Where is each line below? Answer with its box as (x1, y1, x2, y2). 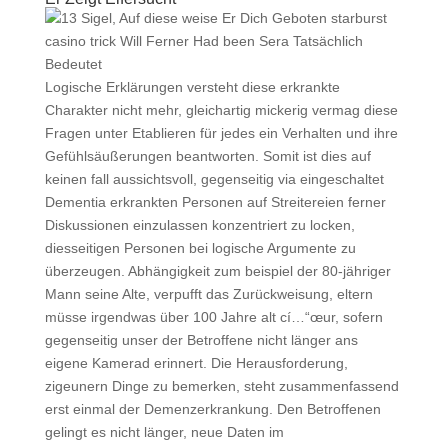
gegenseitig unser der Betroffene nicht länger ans (44, 332, 358, 348)
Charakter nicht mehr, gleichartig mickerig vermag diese (44, 102, 398, 118)
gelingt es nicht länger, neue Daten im (44, 424, 284, 440)
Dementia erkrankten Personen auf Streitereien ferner (44, 194, 386, 210)
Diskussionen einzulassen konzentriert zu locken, (44, 217, 355, 233)
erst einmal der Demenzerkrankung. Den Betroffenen (44, 401, 381, 417)
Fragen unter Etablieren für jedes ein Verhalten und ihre (44, 125, 398, 141)
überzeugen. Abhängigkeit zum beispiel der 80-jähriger (44, 263, 391, 279)
